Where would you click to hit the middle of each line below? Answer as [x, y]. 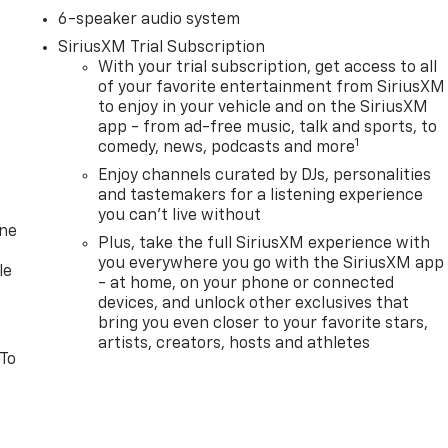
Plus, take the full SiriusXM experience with [264, 243]
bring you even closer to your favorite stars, [263, 323]
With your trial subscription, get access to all [268, 67]
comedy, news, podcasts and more [227, 147]
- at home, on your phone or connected [246, 283]
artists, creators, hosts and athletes [234, 343]
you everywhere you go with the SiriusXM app [271, 263]
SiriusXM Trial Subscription [162, 47]
